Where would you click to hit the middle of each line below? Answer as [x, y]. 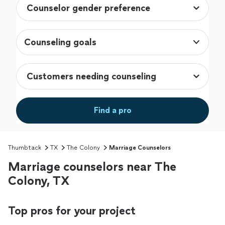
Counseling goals [60, 42]
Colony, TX [39, 181]
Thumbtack [25, 148]
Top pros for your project [72, 211]
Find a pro [113, 110]
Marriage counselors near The [92, 167]
